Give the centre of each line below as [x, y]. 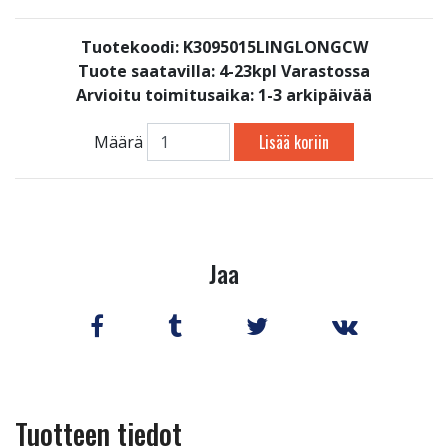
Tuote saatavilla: [148, 71]
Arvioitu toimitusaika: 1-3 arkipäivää [224, 95]
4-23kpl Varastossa [294, 71]
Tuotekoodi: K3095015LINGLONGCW [224, 47]
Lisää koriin [294, 142]
